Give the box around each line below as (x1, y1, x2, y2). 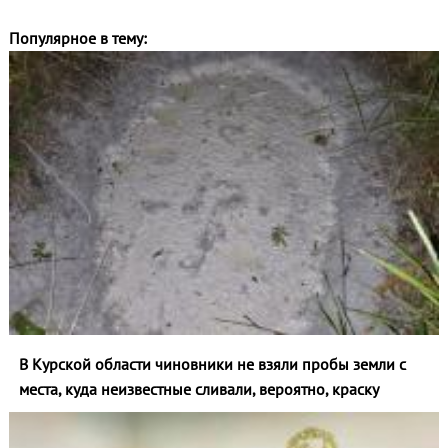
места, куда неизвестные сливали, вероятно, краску (18, 378, 379, 399)
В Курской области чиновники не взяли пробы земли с (18, 353, 406, 374)
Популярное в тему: (8, 27, 147, 48)
